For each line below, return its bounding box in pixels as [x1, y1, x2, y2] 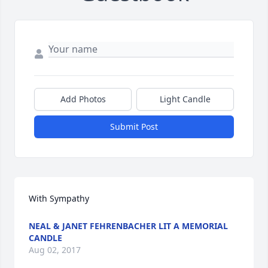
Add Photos [60, 93, 106, 105]
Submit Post [110, 121, 158, 133]
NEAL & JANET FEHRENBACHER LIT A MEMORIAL [29, 220, 228, 232]
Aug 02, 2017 [29, 244, 81, 256]
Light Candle [160, 93, 211, 105]
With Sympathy [29, 193, 89, 205]
